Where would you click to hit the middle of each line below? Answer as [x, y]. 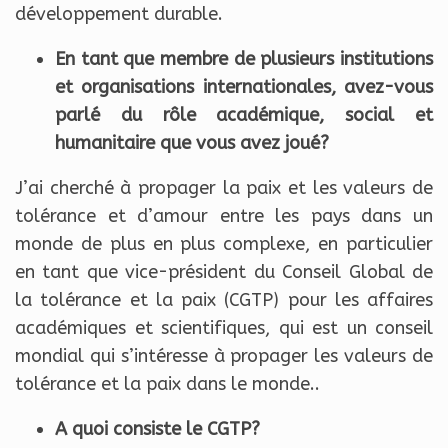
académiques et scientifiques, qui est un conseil [224, 328]
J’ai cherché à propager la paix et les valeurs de [224, 188]
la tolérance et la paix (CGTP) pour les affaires [224, 300]
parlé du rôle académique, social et [244, 115]
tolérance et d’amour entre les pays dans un [224, 216]
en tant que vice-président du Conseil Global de [224, 272]
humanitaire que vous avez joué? [192, 143]
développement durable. [119, 14]
